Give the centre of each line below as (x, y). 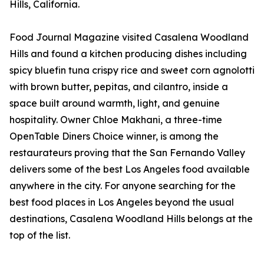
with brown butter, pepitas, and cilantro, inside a (119, 87)
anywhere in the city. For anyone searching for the (123, 186)
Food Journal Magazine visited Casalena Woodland (129, 37)
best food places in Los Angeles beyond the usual (122, 202)
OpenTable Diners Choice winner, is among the (114, 136)
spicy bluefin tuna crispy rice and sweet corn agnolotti (132, 70)
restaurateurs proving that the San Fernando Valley (127, 153)
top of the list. (40, 235)
